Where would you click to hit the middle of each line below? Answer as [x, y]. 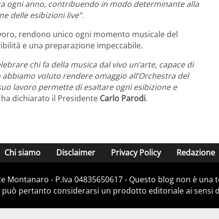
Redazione [196, 152]
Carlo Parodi [123, 98]
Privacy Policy [136, 152]
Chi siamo [22, 152]
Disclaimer [76, 152]
